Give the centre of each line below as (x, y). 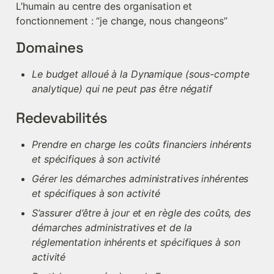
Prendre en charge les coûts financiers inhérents (142, 144)
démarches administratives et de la (112, 228)
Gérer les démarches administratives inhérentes (140, 179)
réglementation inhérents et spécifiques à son (136, 242)
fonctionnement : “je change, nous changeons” (122, 21)
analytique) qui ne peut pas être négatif (122, 89)
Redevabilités (62, 118)
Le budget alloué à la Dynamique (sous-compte (141, 74)
